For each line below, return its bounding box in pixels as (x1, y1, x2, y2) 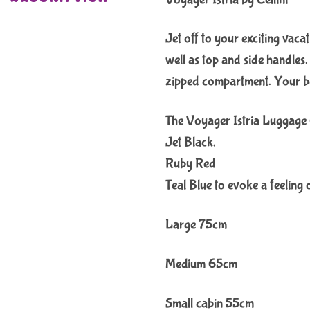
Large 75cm (165, 217, 227, 233)
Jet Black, (165, 134, 216, 151)
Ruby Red (165, 156, 216, 172)
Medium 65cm (165, 255, 237, 272)
